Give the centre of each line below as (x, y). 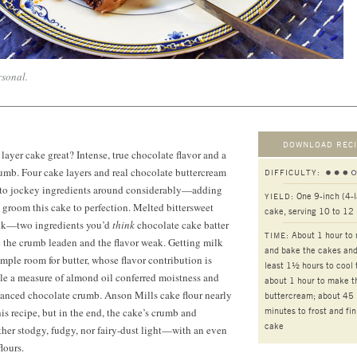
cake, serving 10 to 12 (309, 210)
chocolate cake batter (183, 225)
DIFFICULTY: (292, 172)
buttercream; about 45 (309, 295)
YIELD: (279, 196)
